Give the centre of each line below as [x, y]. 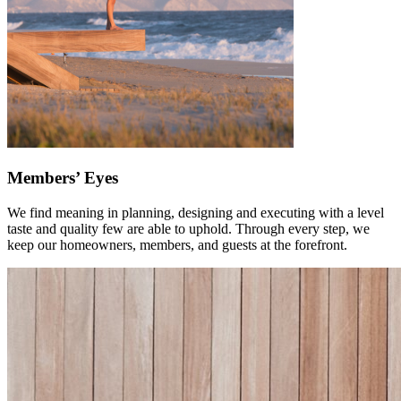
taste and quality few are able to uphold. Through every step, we [188, 228]
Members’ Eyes [63, 178]
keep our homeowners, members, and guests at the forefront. [177, 244]
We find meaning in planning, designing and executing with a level [196, 212]
